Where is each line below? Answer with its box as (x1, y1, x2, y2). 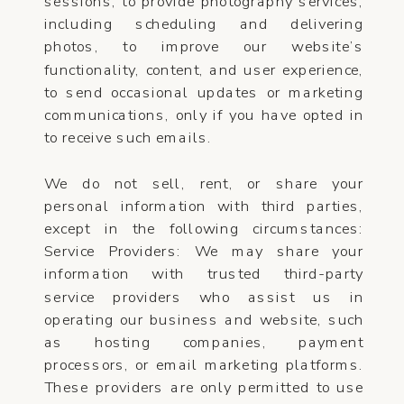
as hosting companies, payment (44, 332, 364, 353)
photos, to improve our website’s (44, 36, 364, 57)
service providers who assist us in (44, 286, 364, 308)
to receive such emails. (44, 127, 213, 148)
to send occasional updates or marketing (44, 82, 364, 103)
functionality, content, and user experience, (44, 59, 364, 80)
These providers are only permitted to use (44, 377, 364, 398)
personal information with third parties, (44, 196, 364, 216)
